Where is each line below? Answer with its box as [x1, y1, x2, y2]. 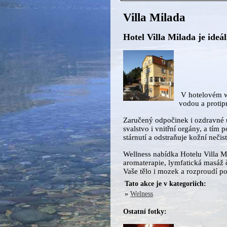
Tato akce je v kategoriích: [125, 179, 206, 187]
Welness [130, 190, 153, 198]
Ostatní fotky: [123, 207, 167, 215]
